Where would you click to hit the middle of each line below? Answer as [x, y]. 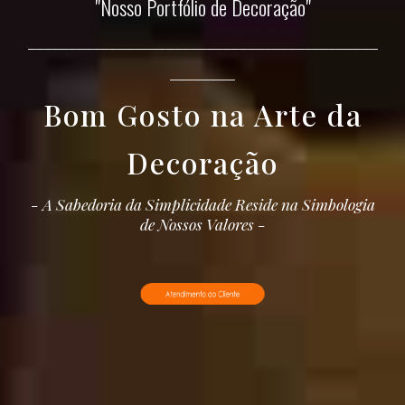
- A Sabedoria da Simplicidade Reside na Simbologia [202, 204]
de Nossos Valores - [202, 224]
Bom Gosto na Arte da [202, 114]
